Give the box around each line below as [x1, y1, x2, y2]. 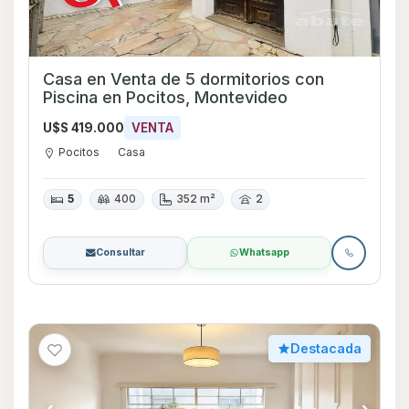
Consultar [95, 246, 145, 258]
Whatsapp [239, 246, 289, 258]
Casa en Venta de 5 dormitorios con [43, 68, 324, 89]
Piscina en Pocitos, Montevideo [43, 87, 288, 107]
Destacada [290, 340, 362, 356]
